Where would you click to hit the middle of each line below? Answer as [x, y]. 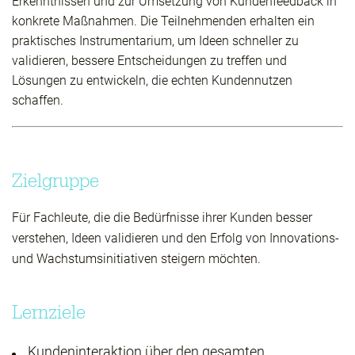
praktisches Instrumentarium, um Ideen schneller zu [155, 40]
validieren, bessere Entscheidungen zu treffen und [149, 60]
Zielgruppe [55, 180]
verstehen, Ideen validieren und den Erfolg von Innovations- [176, 238]
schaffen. [38, 100]
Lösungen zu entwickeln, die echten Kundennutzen [152, 80]
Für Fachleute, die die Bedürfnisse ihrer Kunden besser [162, 217]
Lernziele [49, 312]
